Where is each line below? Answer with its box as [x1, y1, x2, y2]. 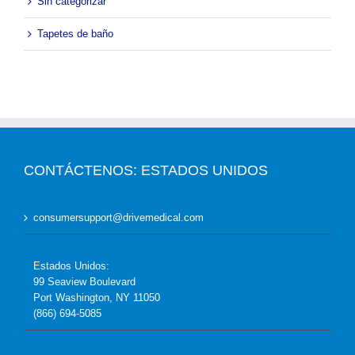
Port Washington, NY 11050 [33, 292, 160, 304]
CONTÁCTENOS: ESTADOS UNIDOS [24, 162, 268, 179]
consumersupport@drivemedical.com [33, 212, 204, 224]
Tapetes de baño [37, 28, 113, 40]
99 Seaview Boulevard [33, 276, 136, 288]
